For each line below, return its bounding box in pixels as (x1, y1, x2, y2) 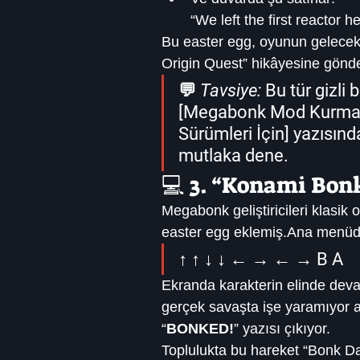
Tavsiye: (200, 80, 261, 101)
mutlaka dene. (178, 145, 288, 166)
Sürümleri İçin (178, 124, 284, 145)
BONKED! (166, 321, 234, 337)
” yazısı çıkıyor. (234, 321, 330, 337)
